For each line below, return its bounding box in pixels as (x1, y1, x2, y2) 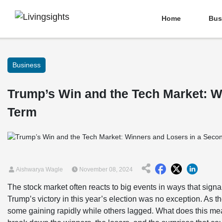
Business (12, 61, 41, 69)
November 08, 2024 (78, 166, 133, 173)
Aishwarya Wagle (14, 166, 63, 173)
